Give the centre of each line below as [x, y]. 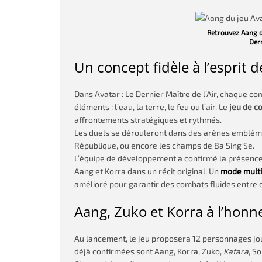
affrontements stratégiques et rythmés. [148, 120]
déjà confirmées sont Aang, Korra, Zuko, [149, 251]
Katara [236, 251]
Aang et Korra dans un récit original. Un [147, 171]
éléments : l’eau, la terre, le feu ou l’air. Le [152, 107]
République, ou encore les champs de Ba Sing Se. [164, 145]
